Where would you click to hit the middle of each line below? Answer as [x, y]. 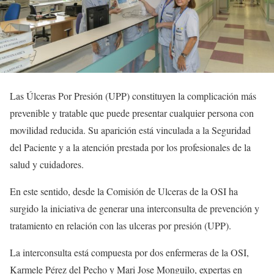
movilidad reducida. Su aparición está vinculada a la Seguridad [130, 130]
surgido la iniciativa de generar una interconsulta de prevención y [135, 208]
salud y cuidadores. [47, 164]
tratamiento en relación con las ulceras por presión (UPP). [120, 225]
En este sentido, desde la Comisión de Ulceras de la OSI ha [124, 191]
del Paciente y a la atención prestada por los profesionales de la [130, 147]
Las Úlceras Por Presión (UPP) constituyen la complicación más [133, 95]
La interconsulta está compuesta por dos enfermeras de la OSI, [129, 252]
